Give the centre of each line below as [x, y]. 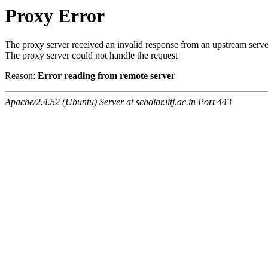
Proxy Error [55, 16]
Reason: [21, 76]
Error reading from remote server [106, 76]
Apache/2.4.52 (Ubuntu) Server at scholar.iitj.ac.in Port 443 [118, 102]
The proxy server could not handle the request [91, 56]
